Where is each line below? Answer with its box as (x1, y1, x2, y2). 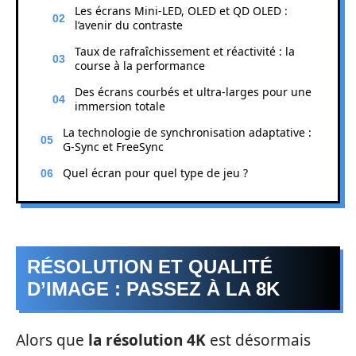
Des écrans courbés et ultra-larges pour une (75, 83, 311, 99)
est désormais (206, 329, 311, 350)
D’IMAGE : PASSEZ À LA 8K (27, 278, 280, 300)
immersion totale (75, 98, 165, 114)
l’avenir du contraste (75, 17, 183, 33)
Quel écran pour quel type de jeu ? (63, 164, 248, 180)
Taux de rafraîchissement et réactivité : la (75, 43, 295, 59)
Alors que (16, 329, 88, 350)
